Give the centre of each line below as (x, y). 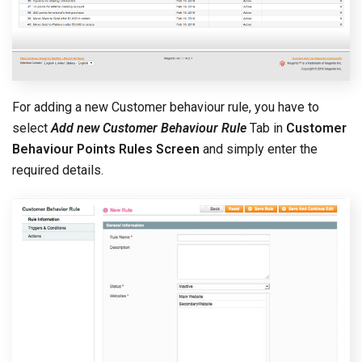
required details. (58, 170)
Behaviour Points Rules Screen (106, 149)
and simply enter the (259, 149)
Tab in (266, 128)
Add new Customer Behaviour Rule (149, 128)
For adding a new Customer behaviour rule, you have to (166, 107)
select (32, 128)
